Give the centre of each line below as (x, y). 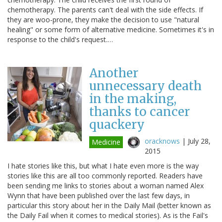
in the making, (133, 99)
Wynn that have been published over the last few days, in (99, 195)
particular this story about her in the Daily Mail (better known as (109, 205)
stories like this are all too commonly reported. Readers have (105, 175)
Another (114, 73)
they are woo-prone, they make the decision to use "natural (103, 19)
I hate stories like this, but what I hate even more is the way (103, 166)
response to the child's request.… (60, 39)
